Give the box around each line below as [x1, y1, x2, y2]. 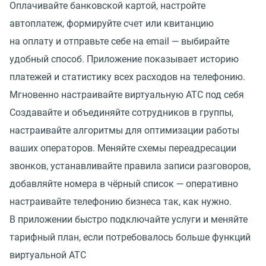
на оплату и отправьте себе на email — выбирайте [9, 36, 229, 47]
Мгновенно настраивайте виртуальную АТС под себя [9, 89, 244, 101]
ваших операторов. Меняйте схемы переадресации [9, 142, 236, 154]
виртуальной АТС [9, 249, 86, 261]
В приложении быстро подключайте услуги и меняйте [9, 214, 248, 226]
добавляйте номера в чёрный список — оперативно [9, 178, 238, 190]
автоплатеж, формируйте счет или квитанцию [9, 18, 214, 30]
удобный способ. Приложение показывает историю [9, 53, 239, 65]
